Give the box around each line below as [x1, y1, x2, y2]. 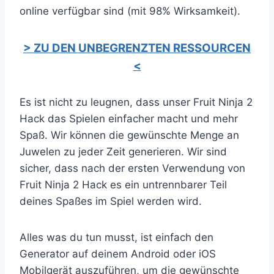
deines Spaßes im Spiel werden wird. [20, 194, 202, 207]
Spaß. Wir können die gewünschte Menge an [20, 128, 239, 141]
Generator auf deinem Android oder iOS [20, 247, 216, 260]
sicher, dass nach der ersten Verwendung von [20, 161, 245, 174]
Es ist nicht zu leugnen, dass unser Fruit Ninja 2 [20, 95, 253, 108]
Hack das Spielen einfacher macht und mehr [20, 112, 238, 125]
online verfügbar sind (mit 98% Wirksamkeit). [20, 4, 240, 17]
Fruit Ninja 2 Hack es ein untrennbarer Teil [20, 178, 227, 191]
